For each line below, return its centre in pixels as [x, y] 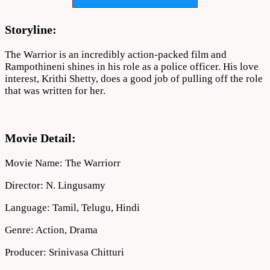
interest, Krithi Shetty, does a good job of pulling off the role [134, 79]
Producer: [27, 252]
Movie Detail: [40, 138]
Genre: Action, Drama [51, 230]
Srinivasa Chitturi [86, 252]
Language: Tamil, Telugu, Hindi [72, 207]
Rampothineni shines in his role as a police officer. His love [132, 67]
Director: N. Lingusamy [55, 185]
